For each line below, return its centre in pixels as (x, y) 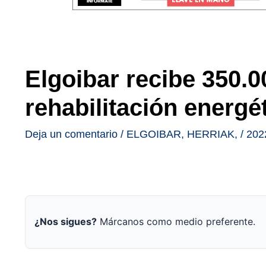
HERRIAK (211, 134)
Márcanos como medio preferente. (176, 222)
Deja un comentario (71, 134)
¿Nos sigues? (66, 222)
